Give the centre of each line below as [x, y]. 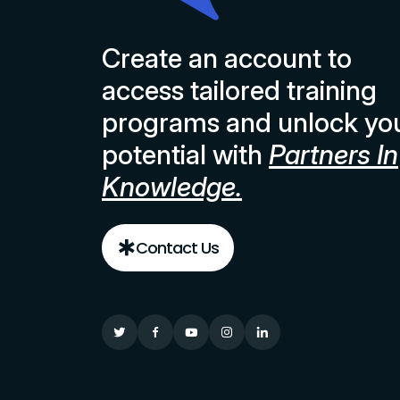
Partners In [333, 154]
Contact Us [177, 247]
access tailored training [239, 90]
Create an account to [227, 58]
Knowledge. [172, 186]
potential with [182, 154]
